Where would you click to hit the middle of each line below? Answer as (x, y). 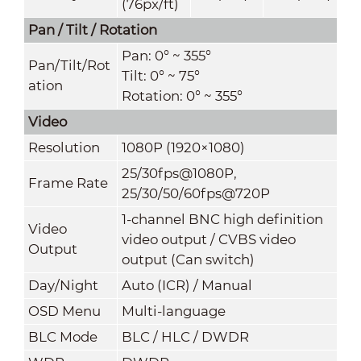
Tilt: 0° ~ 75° (160, 75)
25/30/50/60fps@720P (195, 193)
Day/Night (63, 285)
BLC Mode (62, 336)
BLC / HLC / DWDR (185, 336)
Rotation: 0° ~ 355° (182, 95)
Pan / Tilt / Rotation (92, 29)
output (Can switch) (188, 259)
